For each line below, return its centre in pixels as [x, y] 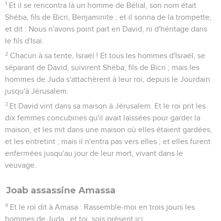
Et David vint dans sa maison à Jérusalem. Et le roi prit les [108, 106]
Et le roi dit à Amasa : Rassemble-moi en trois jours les [103, 207]
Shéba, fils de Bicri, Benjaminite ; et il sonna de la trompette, [108, 17]
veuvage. [21, 165]
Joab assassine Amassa [61, 190]
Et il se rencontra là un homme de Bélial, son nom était [103, 5]
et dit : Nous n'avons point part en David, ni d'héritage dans [106, 29]
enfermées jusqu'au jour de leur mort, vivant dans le [94, 153]
